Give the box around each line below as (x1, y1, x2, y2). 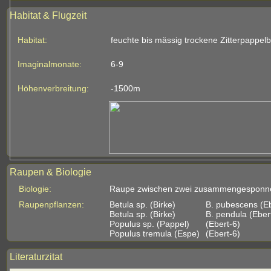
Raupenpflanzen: (19, 200, 84, 209)
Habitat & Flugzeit (10, 10, 87, 21)
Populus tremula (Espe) (109, 229, 200, 238)
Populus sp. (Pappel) (109, 219, 189, 229)
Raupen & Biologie (10, 167, 91, 177)
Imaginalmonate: (18, 59, 82, 69)
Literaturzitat (10, 252, 62, 262)
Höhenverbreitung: (18, 83, 89, 93)
